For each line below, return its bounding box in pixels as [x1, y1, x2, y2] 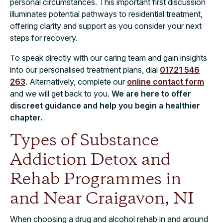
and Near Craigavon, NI [10, 188, 194, 211]
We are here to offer [111, 88, 191, 99]
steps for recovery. [10, 32, 78, 43]
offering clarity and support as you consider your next [10, 20, 202, 31]
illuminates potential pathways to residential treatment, [10, 8, 203, 19]
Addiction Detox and [10, 149, 171, 172]
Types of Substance [10, 129, 159, 152]
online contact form [127, 76, 204, 87]
